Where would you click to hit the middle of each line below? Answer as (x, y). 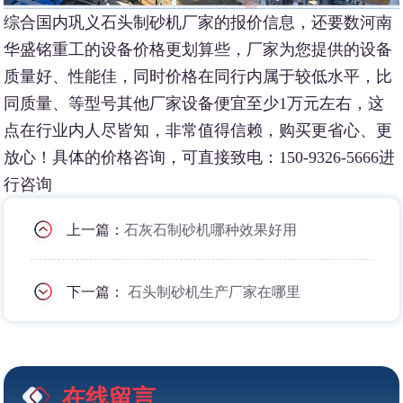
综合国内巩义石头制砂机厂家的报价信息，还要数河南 (198, 22)
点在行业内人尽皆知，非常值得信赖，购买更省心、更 (198, 130)
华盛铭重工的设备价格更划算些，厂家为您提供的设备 (198, 49)
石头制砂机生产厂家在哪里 (215, 291)
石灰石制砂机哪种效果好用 (211, 229)
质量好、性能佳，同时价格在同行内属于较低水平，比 (198, 76)
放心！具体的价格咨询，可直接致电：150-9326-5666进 (200, 157)
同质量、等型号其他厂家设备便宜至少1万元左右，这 (194, 103)
